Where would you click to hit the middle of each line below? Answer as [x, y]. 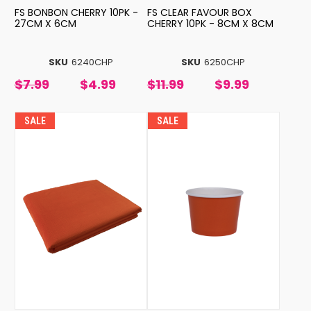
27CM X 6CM [45, 24]
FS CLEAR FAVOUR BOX [199, 13]
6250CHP [225, 62]
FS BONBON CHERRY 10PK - [76, 13]
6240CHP [92, 62]
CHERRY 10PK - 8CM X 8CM [210, 24]
